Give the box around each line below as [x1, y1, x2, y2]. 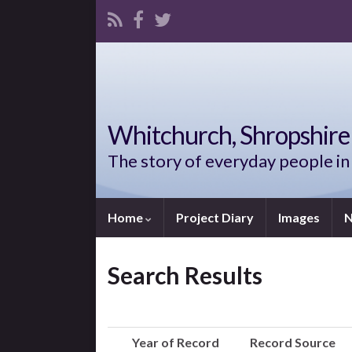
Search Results [108, 261, 262, 289]
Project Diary [176, 210, 254, 225]
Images [278, 210, 320, 225]
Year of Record [132, 335, 219, 350]
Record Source [250, 335, 335, 350]
